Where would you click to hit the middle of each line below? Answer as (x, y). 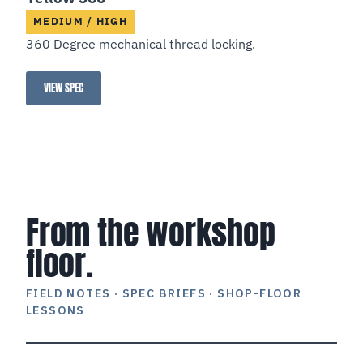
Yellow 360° (89, 92)
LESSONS (56, 311)
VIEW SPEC (64, 88)
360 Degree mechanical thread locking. (141, 43)
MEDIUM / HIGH (85, 21)
